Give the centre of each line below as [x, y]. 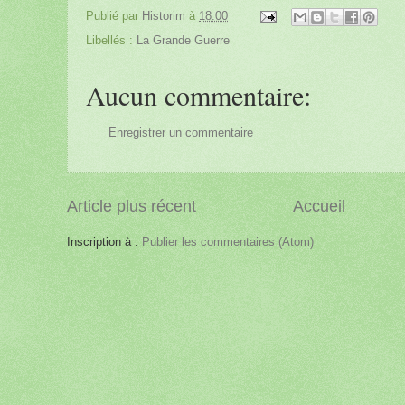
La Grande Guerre [183, 40]
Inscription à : [104, 242]
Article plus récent [132, 207]
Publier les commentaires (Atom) [228, 242]
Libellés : [111, 40]
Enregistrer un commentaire [181, 132]
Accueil [319, 207]
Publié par [114, 16]
